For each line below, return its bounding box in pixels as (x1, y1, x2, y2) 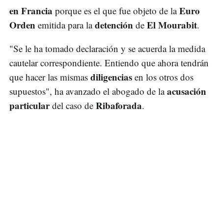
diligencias (90, 70, 132, 83)
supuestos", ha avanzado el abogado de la (9, 84, 167, 97)
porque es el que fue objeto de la (53, 4, 179, 17)
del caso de (50, 99, 96, 111)
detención (95, 18, 133, 31)
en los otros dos (132, 70, 193, 83)
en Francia (9, 3, 53, 17)
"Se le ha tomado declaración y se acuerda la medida (9, 42, 205, 55)
